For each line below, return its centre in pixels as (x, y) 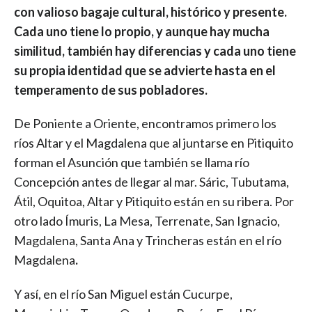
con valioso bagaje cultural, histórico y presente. (150, 11)
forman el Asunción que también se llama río (132, 163)
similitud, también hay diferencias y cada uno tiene (155, 50)
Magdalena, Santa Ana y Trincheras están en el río (148, 241)
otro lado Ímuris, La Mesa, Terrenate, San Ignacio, (147, 221)
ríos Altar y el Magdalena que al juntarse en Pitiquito (154, 143)
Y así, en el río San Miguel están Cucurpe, (123, 294)
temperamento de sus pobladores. (111, 89)
